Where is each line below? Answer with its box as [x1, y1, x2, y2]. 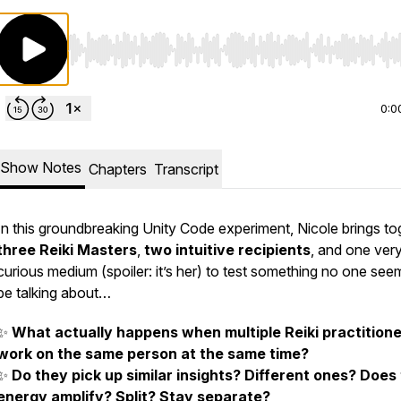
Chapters [89, 160, 147, 178]
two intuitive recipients [144, 241, 311, 259]
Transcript [154, 160, 218, 178]
